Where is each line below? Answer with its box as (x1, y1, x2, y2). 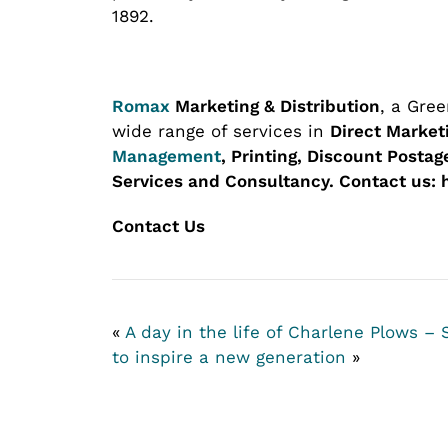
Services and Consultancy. (112, 170, 339, 191)
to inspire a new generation (112, 346, 346, 367)
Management (112, 145, 221, 166)
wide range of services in (112, 120, 330, 141)
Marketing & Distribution (170, 95, 380, 116)
